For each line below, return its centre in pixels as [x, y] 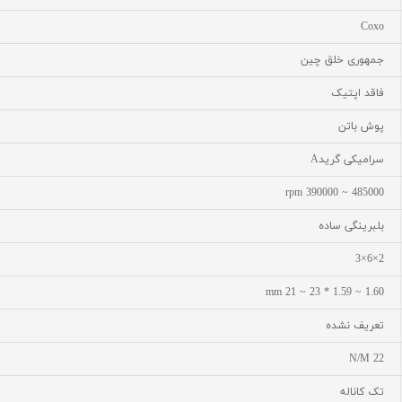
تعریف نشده [355, 326]
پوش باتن [361, 127]
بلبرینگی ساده [351, 226]
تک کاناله [362, 392]
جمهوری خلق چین [342, 60]
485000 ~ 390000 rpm [368, 193]
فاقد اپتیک [358, 93]
